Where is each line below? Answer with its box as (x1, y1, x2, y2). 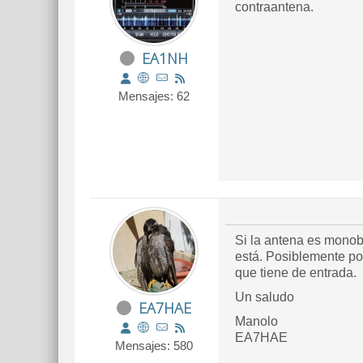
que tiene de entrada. (235, 266, 357, 280)
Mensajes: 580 (115, 339, 193, 352)
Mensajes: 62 (118, 89, 190, 103)
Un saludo (235, 290, 294, 304)
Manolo (235, 314, 278, 328)
